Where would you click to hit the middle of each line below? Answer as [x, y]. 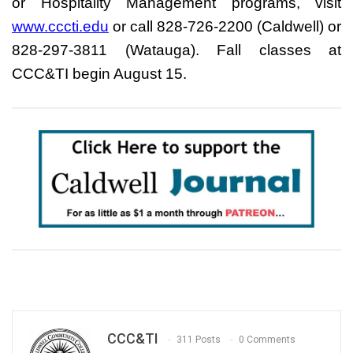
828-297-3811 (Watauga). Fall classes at [176, 50]
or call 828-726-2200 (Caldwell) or [225, 26]
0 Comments [267, 340]
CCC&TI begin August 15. [99, 73]
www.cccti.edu [60, 26]
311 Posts [199, 340]
